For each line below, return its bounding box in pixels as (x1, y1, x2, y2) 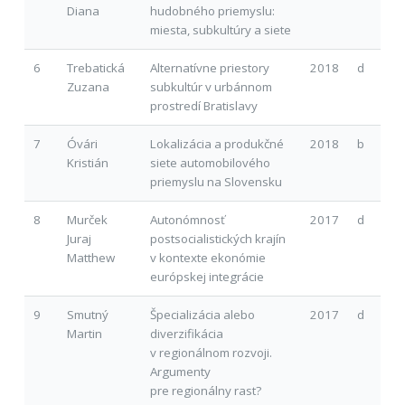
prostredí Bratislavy (149, 97, 258, 114)
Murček (66, 211, 108, 228)
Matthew (66, 249, 115, 266)
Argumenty (149, 363, 211, 380)
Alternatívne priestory (149, 59, 269, 76)
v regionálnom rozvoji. (149, 344, 272, 361)
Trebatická (66, 59, 125, 76)
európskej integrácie (149, 268, 264, 285)
